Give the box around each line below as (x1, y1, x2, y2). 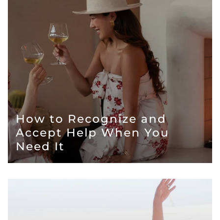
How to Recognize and (16, 111, 166, 126)
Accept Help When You (16, 125, 169, 139)
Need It (16, 139, 65, 153)
